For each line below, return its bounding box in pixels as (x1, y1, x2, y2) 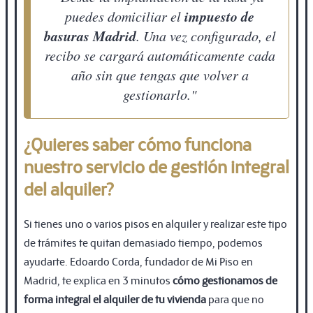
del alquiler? (24, 176, 114, 201)
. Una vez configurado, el (136, 26, 276, 45)
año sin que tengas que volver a (71, 65, 249, 84)
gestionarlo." (123, 85, 196, 103)
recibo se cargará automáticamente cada (44, 45, 275, 64)
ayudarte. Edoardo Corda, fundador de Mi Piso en (24, 253, 253, 268)
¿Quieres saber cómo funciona (24, 131, 252, 156)
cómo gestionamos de (173, 272, 277, 287)
